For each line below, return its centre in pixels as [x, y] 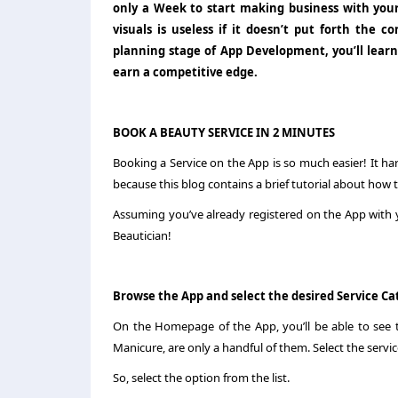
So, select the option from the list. [203, 378]
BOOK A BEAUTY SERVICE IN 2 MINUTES [225, 132]
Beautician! [143, 235]
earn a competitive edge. [187, 72]
